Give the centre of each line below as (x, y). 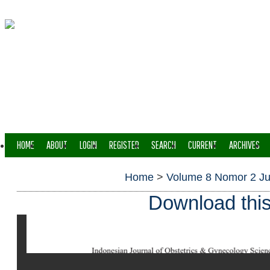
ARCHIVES (244, 145)
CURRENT (202, 145)
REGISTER (124, 145)
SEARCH (164, 145)
